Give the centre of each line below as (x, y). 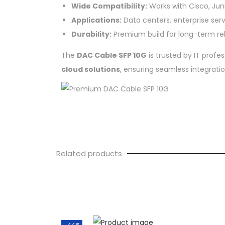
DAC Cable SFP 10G (112, 55)
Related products (89, 153)
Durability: (91, 34)
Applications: (96, 20)
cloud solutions (91, 69)
